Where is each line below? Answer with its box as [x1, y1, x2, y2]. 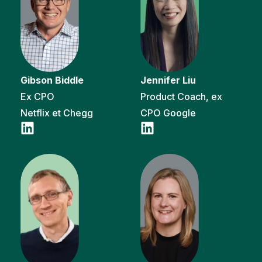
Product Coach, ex [140, 90, 222, 102]
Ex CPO [20, 90, 54, 102]
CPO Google [140, 106, 196, 119]
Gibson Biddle [20, 74, 84, 86]
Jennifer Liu [140, 74, 196, 86]
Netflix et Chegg [20, 106, 93, 119]
